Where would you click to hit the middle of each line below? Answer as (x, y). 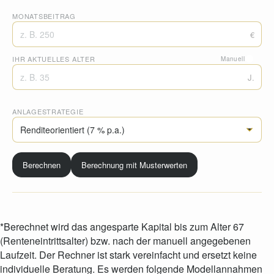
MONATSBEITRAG (44, 16)
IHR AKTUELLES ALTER (54, 59)
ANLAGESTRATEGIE (48, 111)
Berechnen (42, 165)
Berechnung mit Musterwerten (134, 165)
